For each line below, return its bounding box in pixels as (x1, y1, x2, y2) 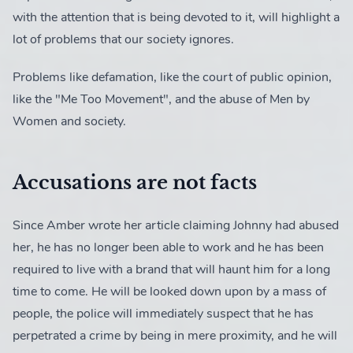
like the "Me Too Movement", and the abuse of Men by (13, 91, 310, 108)
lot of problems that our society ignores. (13, 31, 234, 48)
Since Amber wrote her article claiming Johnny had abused (13, 217, 339, 234)
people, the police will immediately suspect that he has (13, 305, 314, 322)
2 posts (113, 66, 150, 81)
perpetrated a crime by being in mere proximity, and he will (13, 327, 337, 344)
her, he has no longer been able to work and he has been (13, 239, 324, 256)
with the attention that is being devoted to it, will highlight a (13, 9, 340, 26)
